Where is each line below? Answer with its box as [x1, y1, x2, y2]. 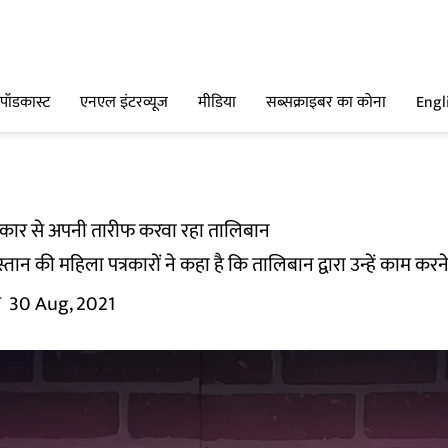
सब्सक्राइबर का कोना [266, 89, 386, 117]
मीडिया [198, 89, 236, 117]
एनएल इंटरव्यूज [80, 89, 168, 117]
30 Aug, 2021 [9, 287, 115, 321]
